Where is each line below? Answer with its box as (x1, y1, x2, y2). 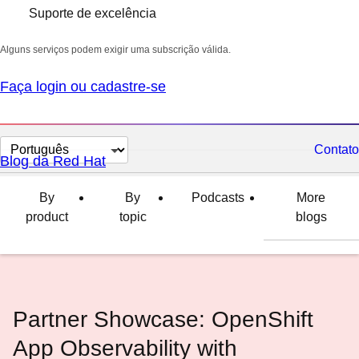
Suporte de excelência (29, 6, 156, 20)
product (25, 210, 68, 224)
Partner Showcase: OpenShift (13, 307, 313, 332)
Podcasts (191, 191, 244, 204)
